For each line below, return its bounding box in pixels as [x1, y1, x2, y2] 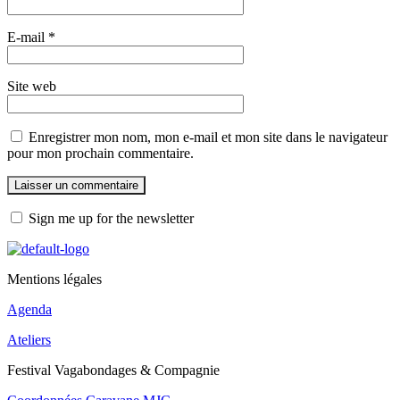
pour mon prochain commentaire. [7, 145, 194, 161]
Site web [7, 78, 56, 94]
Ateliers [7, 331, 51, 347]
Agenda [7, 301, 52, 317]
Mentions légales [7, 271, 102, 287]
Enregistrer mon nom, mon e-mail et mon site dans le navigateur [29, 129, 387, 145]
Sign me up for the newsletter [29, 210, 194, 226]
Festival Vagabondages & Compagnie [7, 362, 220, 378]
